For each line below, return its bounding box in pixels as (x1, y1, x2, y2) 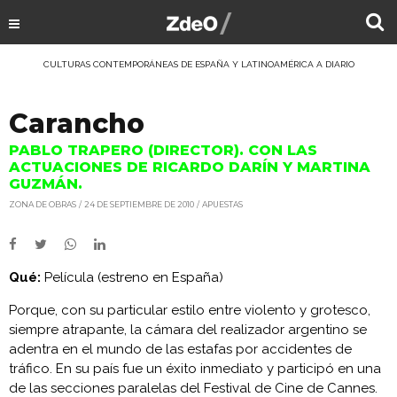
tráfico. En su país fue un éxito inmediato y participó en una (9, 361, 381, 377)
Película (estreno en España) (41, 269, 223, 285)
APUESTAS (202, 199, 243, 210)
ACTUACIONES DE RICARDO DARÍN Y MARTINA (9, 159, 370, 175)
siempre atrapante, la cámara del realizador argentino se (9, 322, 367, 338)
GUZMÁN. (9, 175, 82, 192)
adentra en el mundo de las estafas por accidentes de (9, 341, 352, 357)
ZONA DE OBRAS (9, 199, 76, 210)
